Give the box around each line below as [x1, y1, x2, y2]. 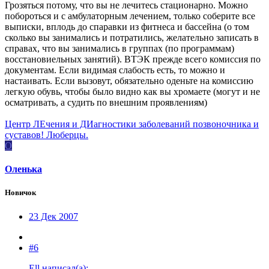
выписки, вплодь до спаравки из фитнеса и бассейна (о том [5, 21, 249, 32]
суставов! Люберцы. [5, 129, 88, 140]
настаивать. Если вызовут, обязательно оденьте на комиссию [5, 75, 253, 86]
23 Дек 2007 [29, 211, 78, 222]
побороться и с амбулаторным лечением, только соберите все [5, 10, 255, 21]
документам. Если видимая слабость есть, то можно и [5, 64, 225, 75]
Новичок [5, 188, 36, 198]
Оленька [5, 164, 42, 175]
